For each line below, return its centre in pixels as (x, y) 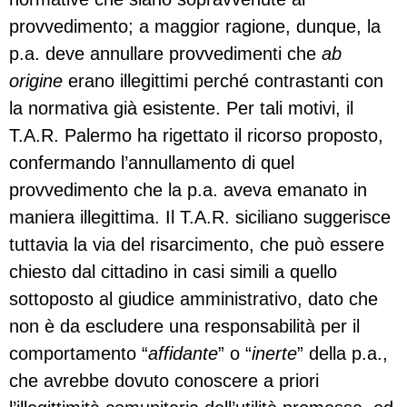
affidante (183, 353)
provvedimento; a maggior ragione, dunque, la (195, 26)
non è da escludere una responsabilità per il (184, 326)
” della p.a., (342, 353)
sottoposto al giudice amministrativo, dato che (194, 298)
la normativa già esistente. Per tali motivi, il (181, 108)
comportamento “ (79, 353)
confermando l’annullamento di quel (152, 162)
